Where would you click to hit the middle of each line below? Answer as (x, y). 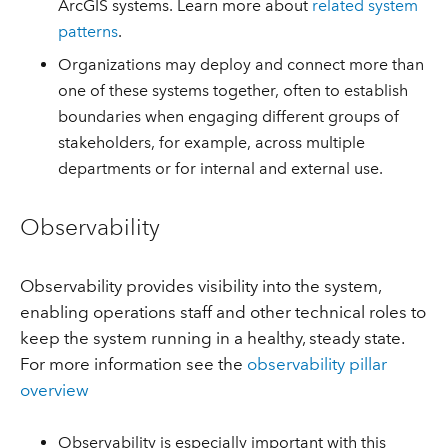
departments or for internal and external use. (221, 168)
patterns (88, 32)
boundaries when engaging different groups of (229, 116)
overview (54, 390)
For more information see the (133, 364)
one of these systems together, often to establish (233, 90)
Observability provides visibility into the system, (200, 286)
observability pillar (316, 364)
